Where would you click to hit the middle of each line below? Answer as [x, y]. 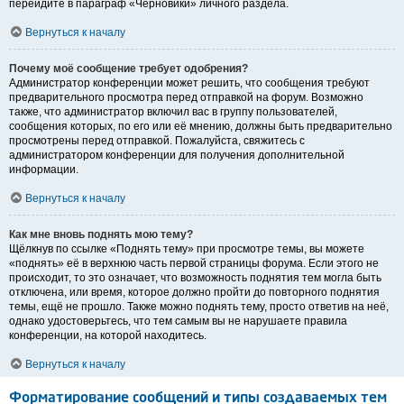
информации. [44, 170]
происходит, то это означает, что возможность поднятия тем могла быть [195, 278]
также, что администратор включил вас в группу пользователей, [173, 112]
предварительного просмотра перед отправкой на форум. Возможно [186, 98]
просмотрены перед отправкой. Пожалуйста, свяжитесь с [157, 141]
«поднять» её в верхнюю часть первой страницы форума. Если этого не [194, 264]
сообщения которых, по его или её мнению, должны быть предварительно [201, 127]
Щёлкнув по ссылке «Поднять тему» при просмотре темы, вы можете [187, 249]
